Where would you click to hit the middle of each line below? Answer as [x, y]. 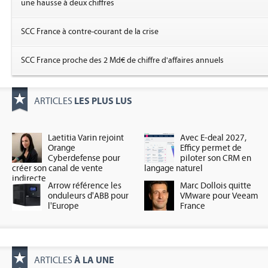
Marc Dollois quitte [216, 186]
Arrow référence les [85, 186]
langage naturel [174, 168]
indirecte [29, 179]
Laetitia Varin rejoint [86, 138]
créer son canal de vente [57, 168]
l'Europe [63, 206]
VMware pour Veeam [220, 196]
